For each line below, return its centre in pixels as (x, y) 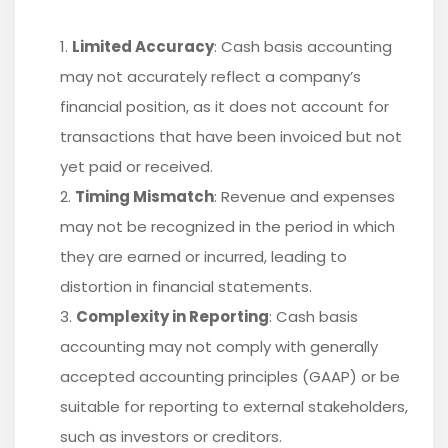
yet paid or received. (136, 167)
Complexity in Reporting (172, 317)
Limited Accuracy (143, 47)
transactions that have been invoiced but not (231, 137)
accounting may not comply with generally (219, 347)
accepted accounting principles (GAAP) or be (230, 377)
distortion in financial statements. (186, 287)
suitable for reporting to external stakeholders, (234, 407)
